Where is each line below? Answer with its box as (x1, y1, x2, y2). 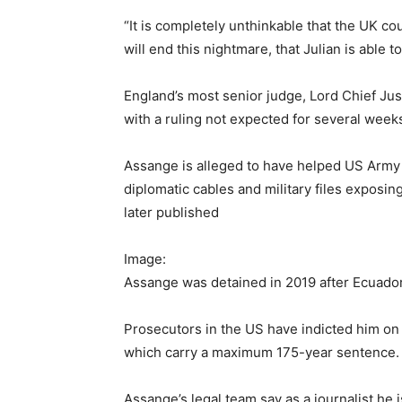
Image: (124, 250, 166, 268)
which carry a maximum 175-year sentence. (124, 344, 399, 362)
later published (124, 204, 219, 222)
